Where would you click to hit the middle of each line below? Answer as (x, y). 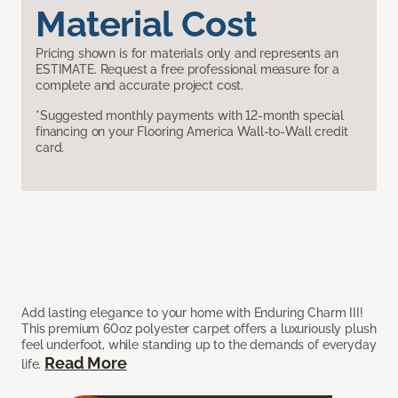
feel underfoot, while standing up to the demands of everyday (199, 345)
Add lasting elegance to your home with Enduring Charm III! (192, 313)
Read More (86, 363)
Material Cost (146, 24)
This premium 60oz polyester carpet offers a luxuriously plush (199, 329)
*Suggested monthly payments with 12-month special (190, 116)
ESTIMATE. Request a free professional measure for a (187, 70)
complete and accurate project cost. (140, 86)
